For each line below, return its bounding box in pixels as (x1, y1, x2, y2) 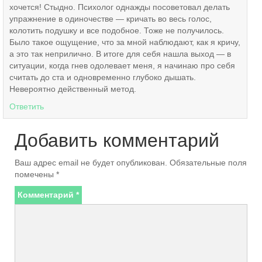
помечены (15, 170, 56, 180)
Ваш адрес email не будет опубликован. (15, 158, 167, 168)
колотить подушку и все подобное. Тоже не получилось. (9, 26, 225, 36)
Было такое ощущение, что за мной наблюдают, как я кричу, (9, 37, 241, 47)
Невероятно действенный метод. (9, 84, 137, 94)
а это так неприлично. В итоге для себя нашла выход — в (9, 49, 232, 59)
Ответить (9, 102, 44, 112)
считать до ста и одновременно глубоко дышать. (9, 73, 196, 82)
